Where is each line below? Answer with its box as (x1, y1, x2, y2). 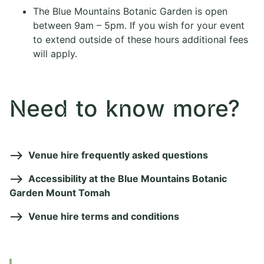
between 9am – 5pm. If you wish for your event (33, 19, 245, 32)
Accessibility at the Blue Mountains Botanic (28, 173, 227, 185)
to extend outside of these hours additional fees (33, 34, 248, 46)
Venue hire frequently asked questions (28, 149, 208, 161)
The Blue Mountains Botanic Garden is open (33, 5, 227, 18)
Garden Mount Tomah (9, 187, 110, 199)
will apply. (33, 48, 77, 60)
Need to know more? (9, 98, 240, 122)
